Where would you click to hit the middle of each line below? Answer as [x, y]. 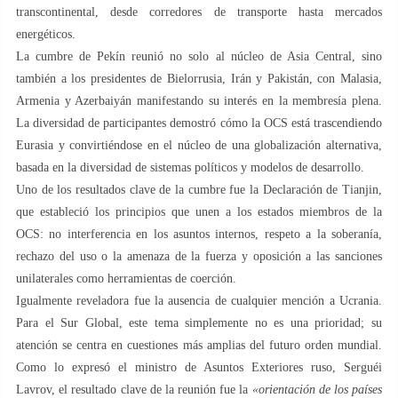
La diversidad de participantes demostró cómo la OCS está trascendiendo [199, 123]
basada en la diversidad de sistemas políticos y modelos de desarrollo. [190, 167]
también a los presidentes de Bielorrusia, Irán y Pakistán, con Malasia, [199, 78]
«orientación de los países [317, 389]
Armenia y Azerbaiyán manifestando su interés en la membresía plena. [199, 100]
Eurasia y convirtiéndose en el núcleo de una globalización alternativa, [199, 145]
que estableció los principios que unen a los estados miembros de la [199, 211]
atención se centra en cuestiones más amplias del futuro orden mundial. [199, 345]
